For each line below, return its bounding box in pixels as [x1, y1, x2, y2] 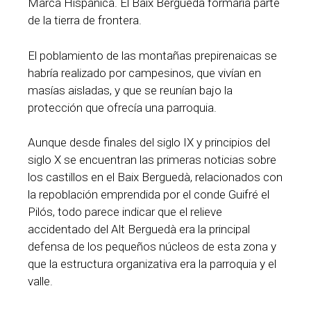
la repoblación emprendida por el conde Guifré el [28, 187, 269, 202]
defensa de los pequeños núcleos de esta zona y [28, 239, 276, 254]
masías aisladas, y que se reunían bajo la [28, 83, 233, 97]
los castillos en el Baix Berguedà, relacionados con [28, 170, 283, 185]
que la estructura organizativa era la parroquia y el [28, 257, 276, 271]
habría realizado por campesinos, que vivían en [28, 65, 261, 80]
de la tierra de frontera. [28, 13, 142, 28]
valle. [28, 274, 53, 289]
